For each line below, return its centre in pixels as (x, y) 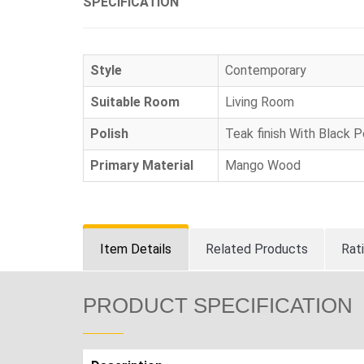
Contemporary (266, 70)
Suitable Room (135, 102)
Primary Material (142, 165)
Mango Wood (263, 165)
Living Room (260, 102)
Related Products (257, 249)
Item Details (136, 249)
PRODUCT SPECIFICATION (218, 305)
